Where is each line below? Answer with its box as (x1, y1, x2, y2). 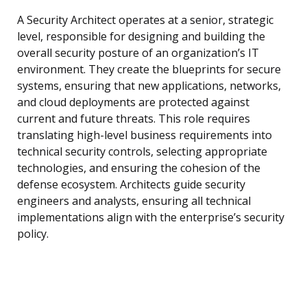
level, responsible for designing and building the (17, 29, 265, 45)
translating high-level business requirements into (17, 127, 272, 143)
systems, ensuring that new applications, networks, (17, 78, 281, 94)
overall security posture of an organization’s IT (17, 45, 259, 61)
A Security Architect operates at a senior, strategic (17, 12, 273, 28)
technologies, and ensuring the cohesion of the (17, 160, 260, 176)
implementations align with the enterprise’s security (17, 210, 284, 225)
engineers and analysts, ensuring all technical (17, 193, 251, 209)
